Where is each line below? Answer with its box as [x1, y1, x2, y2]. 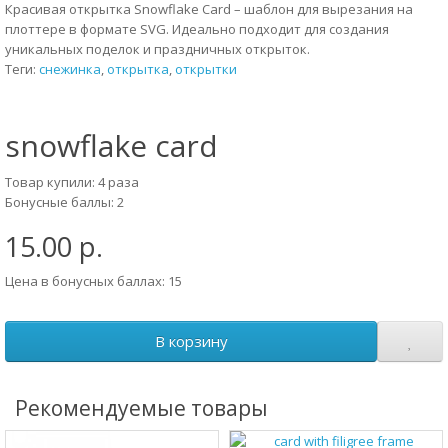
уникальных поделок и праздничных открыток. [5, 40, 310, 58]
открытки [175, 60, 237, 78]
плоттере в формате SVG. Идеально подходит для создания [5, 20, 389, 38]
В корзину [154, 331, 228, 351]
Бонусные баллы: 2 [5, 193, 124, 211]
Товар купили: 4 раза [5, 173, 139, 191]
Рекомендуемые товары [15, 394, 268, 422]
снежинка [39, 60, 101, 78]
